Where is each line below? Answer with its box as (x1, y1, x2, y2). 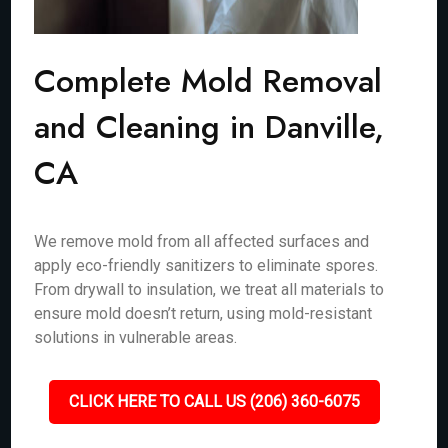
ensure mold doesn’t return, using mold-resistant (34, 304, 373, 323)
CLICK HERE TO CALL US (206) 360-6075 (68, 392, 360, 411)
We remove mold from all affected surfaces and (34, 232, 370, 251)
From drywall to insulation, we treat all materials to (34, 280, 385, 299)
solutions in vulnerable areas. (34, 328, 238, 347)
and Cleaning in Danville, (34, 104, 385, 150)
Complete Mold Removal (34, 58, 383, 104)
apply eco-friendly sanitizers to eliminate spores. (34, 256, 379, 275)
